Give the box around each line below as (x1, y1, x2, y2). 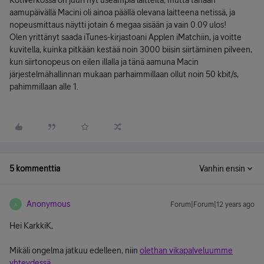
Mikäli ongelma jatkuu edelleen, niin (9, 246, 140, 255)
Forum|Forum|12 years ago (170, 200, 255, 209)
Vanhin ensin (199, 164, 245, 173)
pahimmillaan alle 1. (9, 82, 78, 91)
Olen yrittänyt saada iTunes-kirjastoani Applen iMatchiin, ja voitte (9, 32, 242, 42)
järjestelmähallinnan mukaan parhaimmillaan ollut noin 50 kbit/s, (9, 70, 239, 79)
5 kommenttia (9, 164, 60, 173)
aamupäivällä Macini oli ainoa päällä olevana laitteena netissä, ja (9, 8, 235, 17)
